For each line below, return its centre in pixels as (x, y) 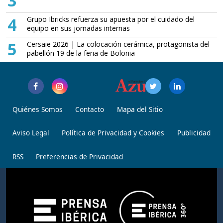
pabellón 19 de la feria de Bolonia (81, 53)
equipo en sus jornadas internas (79, 28)
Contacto (90, 109)
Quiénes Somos (37, 109)
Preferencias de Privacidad (80, 157)
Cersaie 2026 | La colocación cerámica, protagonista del (118, 44)
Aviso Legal (31, 133)
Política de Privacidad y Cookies (113, 133)
